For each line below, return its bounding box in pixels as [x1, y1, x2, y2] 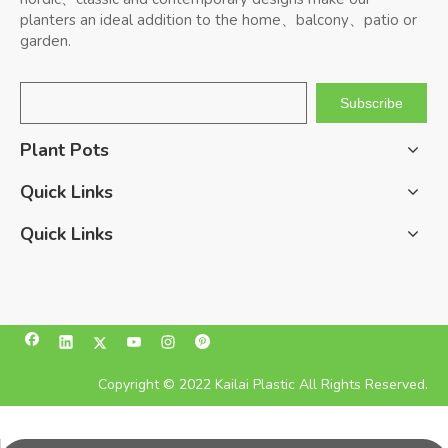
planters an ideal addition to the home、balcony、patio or [20, 10, 417, 30]
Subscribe [340, 95, 403, 111]
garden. [20, 31, 71, 51]
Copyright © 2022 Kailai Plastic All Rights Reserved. [98, 375, 428, 394]
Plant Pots [20, 138, 109, 162]
